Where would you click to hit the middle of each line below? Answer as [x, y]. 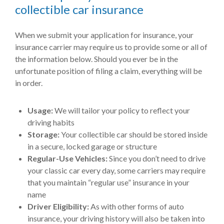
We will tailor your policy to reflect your [121, 110]
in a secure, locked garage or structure [92, 146]
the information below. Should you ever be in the [96, 59]
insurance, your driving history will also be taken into [116, 218]
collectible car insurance [79, 9]
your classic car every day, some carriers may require [116, 170]
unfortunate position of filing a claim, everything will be [108, 71]
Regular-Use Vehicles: [67, 158]
